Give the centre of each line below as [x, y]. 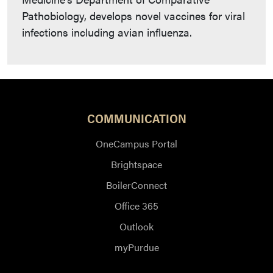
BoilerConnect [136, 185]
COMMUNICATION [136, 118]
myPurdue [136, 247]
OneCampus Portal [136, 143]
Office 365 [136, 205]
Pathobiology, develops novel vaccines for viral [133, 15]
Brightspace [136, 164]
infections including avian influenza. [107, 32]
